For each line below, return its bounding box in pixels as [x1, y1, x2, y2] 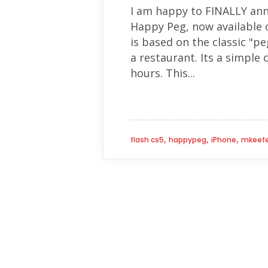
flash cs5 [130, 135, 164, 145]
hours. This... [130, 66, 195, 80]
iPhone [211, 135, 236, 145]
